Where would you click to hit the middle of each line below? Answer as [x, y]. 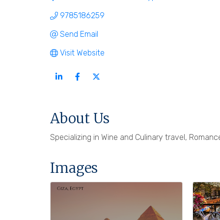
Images [74, 168]
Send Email [79, 34]
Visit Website [82, 53]
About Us [80, 118]
